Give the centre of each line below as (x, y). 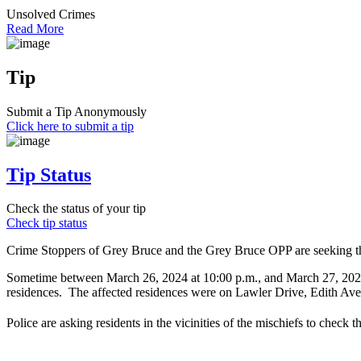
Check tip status (47, 223)
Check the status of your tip (76, 209)
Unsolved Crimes (51, 14)
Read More (35, 28)
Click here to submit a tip (70, 126)
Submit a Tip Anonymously (77, 111)
